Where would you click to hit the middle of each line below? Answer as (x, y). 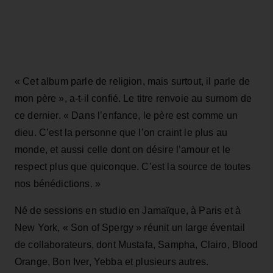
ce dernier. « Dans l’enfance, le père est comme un (126, 115)
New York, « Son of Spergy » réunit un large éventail (130, 227)
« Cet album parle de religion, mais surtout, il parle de (132, 81)
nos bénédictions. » (58, 183)
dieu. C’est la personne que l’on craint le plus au (121, 132)
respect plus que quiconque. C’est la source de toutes (133, 166)
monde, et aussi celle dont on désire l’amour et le (123, 149)
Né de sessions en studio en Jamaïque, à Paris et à (128, 210)
